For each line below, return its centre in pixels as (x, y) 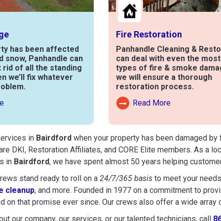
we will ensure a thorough (164, 77)
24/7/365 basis (126, 178)
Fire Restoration (149, 35)
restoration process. (155, 87)
